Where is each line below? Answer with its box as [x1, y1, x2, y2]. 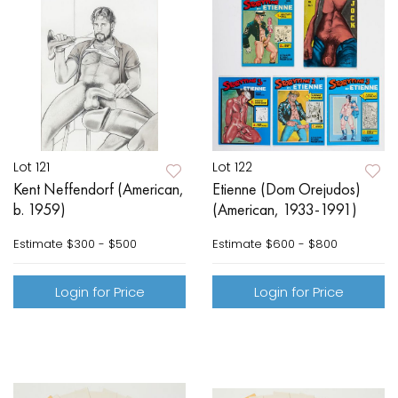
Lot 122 [212, 158, 252, 177]
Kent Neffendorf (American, [13, 179, 184, 200]
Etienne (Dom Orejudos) [212, 179, 361, 200]
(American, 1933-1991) [212, 199, 357, 220]
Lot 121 [13, 158, 50, 177]
